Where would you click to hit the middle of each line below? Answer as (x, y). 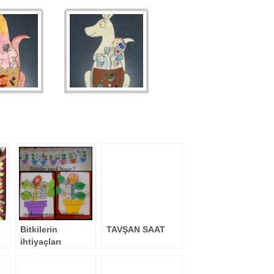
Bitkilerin (39, 229)
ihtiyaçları (41, 242)
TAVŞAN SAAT (136, 229)
